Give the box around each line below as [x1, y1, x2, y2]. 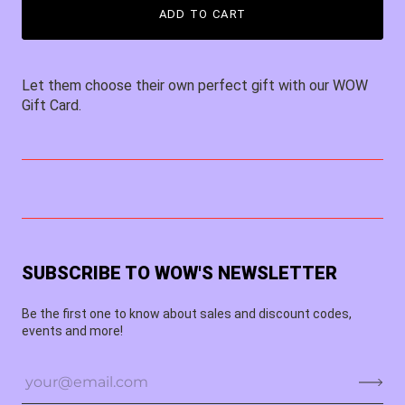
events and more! [22, 323, 123, 338]
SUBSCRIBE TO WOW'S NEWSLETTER [22, 261, 337, 284]
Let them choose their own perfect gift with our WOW [22, 76, 368, 94]
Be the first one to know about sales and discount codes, [22, 306, 352, 321]
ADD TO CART [158, 6, 247, 21]
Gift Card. [22, 96, 81, 114]
